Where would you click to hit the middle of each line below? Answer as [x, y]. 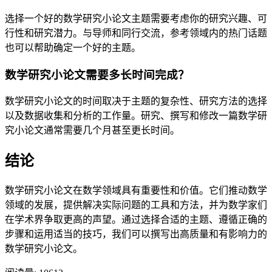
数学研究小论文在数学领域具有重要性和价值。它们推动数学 [136, 191]
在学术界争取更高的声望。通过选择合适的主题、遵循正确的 [136, 220]
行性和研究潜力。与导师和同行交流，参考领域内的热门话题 [136, 33]
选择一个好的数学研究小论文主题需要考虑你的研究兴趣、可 [136, 18]
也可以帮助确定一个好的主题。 [73, 47]
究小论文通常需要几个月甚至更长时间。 [92, 131]
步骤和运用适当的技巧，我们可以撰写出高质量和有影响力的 [136, 234]
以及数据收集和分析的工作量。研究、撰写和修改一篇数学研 [136, 116]
